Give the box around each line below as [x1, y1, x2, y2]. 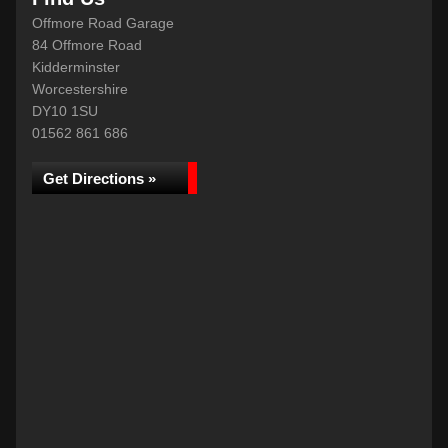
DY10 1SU [32, 103, 98, 119]
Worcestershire [32, 81, 128, 97]
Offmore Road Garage [32, 15, 174, 31]
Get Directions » [43, 170, 156, 187]
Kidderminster [32, 59, 120, 75]
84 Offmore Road [32, 37, 142, 53]
